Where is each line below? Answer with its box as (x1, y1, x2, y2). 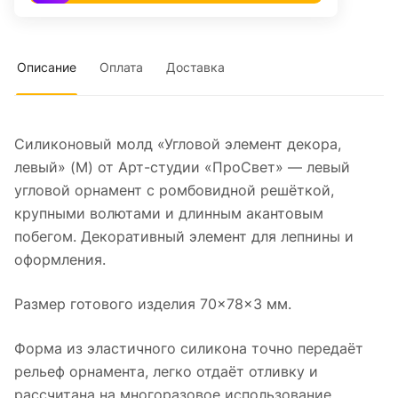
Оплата (99, 60, 143, 76)
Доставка (166, 60, 225, 76)
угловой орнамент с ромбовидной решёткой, (14, 181, 334, 200)
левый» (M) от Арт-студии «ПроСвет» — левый (14, 158, 350, 177)
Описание (17, 60, 76, 76)
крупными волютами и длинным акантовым (14, 204, 323, 223)
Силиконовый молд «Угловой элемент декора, (14, 135, 341, 154)
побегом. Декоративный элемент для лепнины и (14, 227, 354, 246)
